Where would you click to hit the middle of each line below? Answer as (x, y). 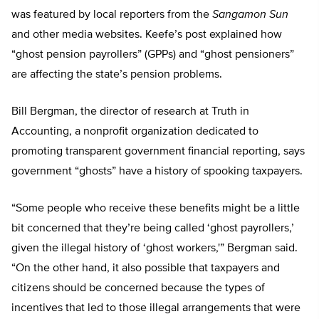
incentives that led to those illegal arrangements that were (156, 309)
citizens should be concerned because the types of (138, 289)
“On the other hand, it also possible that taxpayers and (146, 269)
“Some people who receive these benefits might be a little (156, 209)
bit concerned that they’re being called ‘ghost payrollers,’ (153, 229)
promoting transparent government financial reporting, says (158, 152)
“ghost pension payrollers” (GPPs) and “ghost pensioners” (153, 55)
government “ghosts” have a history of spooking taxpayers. (157, 172)
